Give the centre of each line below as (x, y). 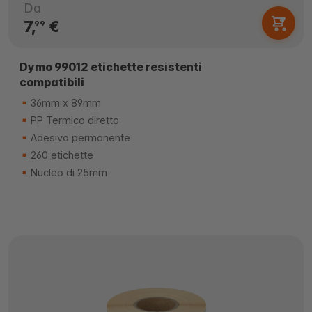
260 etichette (61, 155)
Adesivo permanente (79, 138)
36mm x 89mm (64, 103)
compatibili (52, 82)
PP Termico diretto (73, 120)
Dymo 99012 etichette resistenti (111, 67)
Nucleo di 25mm (68, 172)
